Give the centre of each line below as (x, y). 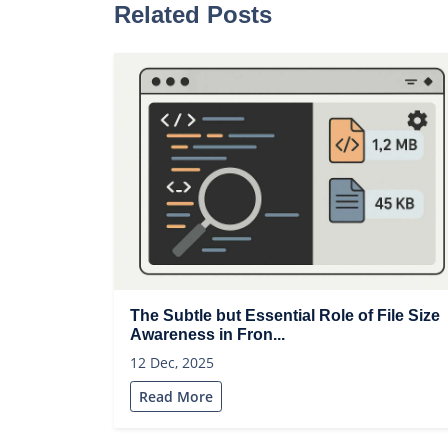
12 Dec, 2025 (172, 363)
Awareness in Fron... (207, 335)
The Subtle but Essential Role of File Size (285, 316)
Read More (176, 397)
